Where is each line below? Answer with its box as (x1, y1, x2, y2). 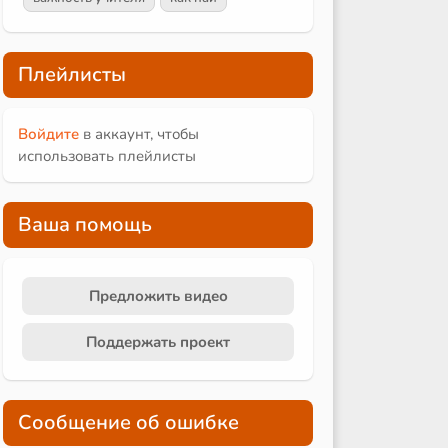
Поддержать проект (86, 331, 230, 352)
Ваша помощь (18, 210, 152, 238)
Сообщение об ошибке (18, 408, 239, 436)
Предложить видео (88, 285, 228, 306)
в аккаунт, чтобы (79, 123, 199, 144)
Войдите (18, 123, 79, 144)
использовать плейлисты (18, 145, 196, 166)
